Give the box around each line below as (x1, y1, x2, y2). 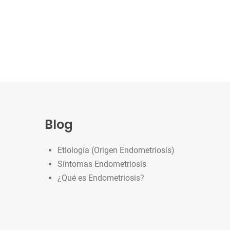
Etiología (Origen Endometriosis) (57, 145, 175, 155)
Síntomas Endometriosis (57, 159, 146, 169)
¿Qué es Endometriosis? (57, 173, 144, 183)
